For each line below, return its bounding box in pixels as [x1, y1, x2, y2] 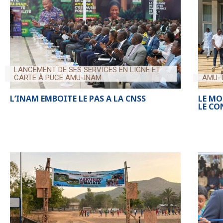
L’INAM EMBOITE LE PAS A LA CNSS [10, 93, 146, 104]
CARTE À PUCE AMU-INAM [14, 73, 102, 82]
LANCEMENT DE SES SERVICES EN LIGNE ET [14, 65, 160, 74]
